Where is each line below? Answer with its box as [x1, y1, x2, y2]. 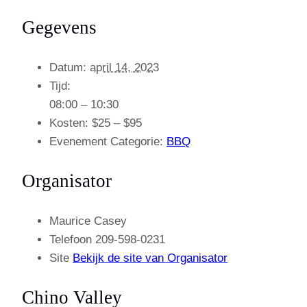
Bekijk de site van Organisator [73, 251, 228, 265]
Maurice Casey [49, 214, 127, 228]
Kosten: [49, 116, 88, 130]
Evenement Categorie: [49, 134, 163, 148]
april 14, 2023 [90, 60, 159, 74]
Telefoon [49, 232, 95, 246]
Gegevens [22, 16, 97, 38]
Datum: [49, 60, 86, 74]
